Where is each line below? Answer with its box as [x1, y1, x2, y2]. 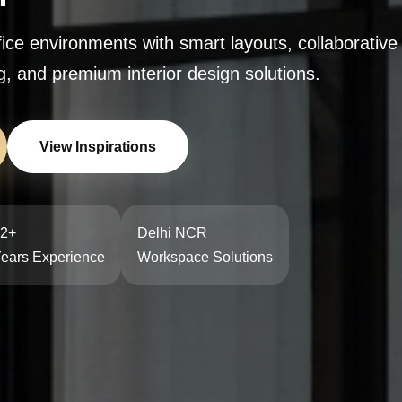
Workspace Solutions [137, 249, 273, 265]
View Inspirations [39, 138, 156, 154]
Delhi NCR [137, 224, 207, 240]
